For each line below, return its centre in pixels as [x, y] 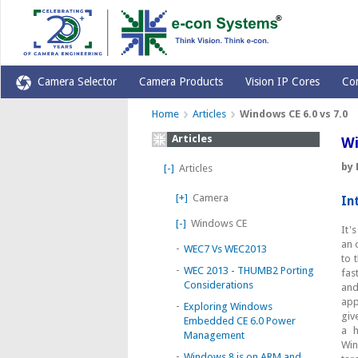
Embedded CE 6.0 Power [240, 321]
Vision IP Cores [283, 82]
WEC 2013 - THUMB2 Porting [249, 270]
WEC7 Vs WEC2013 [225, 249]
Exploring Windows [228, 306]
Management [214, 335]
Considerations [219, 285]
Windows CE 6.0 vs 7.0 [294, 114]
